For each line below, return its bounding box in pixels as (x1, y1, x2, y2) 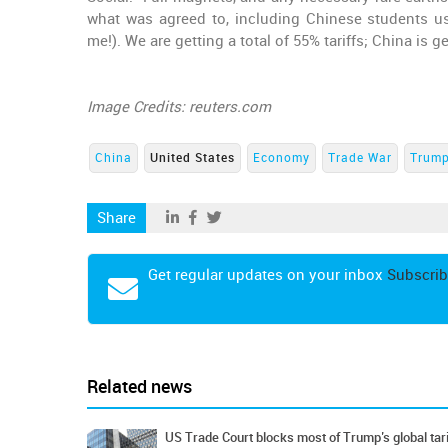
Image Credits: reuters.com (87, 98, 271, 116)
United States (150, 151, 235, 165)
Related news (87, 376, 192, 398)
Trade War (328, 151, 392, 165)
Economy (253, 151, 310, 165)
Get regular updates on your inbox (148, 266, 387, 284)
